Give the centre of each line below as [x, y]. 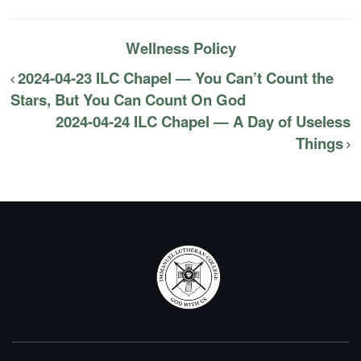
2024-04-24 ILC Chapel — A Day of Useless [203, 122]
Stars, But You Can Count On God [129, 100]
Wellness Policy [180, 48]
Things [319, 143]
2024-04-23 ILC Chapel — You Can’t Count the [176, 78]
